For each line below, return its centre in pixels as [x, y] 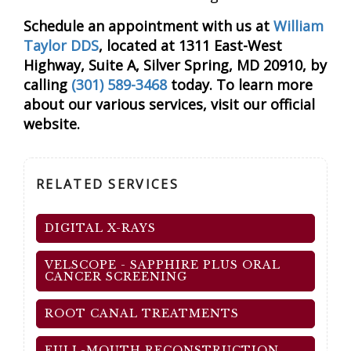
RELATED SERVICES [107, 184]
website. [52, 124]
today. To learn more [240, 85]
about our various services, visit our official [169, 104]
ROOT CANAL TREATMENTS [142, 313]
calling [47, 85]
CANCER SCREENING [116, 277]
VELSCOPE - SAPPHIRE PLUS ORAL [163, 265]
